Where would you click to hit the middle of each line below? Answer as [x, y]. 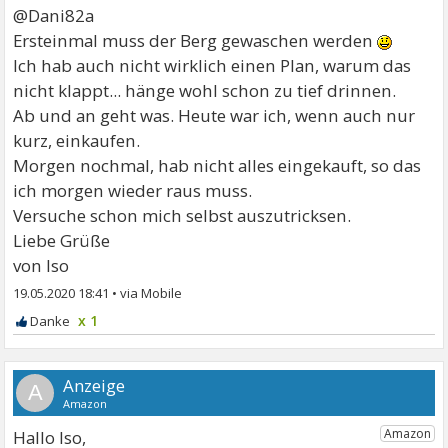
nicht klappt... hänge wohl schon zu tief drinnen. [205, 90]
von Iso [41, 265]
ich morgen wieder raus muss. [133, 190]
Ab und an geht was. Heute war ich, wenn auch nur [214, 115]
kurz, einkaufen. [77, 140]
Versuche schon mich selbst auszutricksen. [182, 215]
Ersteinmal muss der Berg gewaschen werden [195, 40]
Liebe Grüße [62, 240]
